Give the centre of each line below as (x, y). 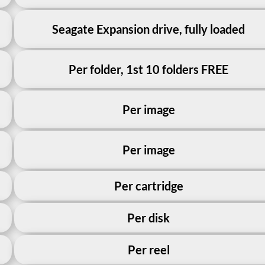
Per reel (148, 249)
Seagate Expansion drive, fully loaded (149, 29)
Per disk (149, 217)
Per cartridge (148, 185)
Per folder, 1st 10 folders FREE (149, 69)
